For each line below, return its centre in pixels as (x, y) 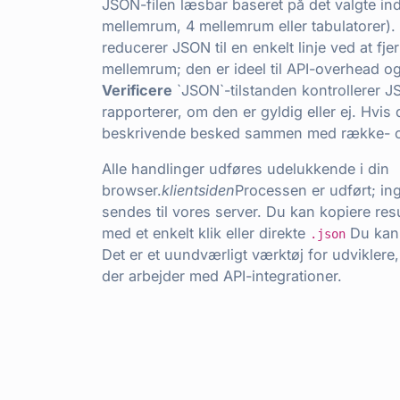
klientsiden (198, 191)
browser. (132, 191)
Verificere (137, 91)
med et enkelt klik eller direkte (206, 233)
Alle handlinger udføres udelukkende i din (246, 169)
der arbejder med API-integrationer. (222, 276)
